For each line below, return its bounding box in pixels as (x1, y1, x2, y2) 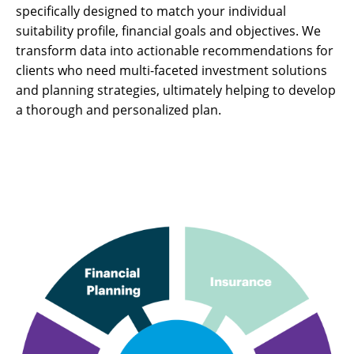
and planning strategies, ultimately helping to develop (16, 81, 336, 99)
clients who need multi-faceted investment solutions (16, 62, 327, 79)
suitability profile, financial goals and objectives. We (16, 22, 321, 40)
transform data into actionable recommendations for (16, 42, 333, 59)
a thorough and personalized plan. (16, 101, 221, 119)
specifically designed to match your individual (16, 2, 286, 20)
